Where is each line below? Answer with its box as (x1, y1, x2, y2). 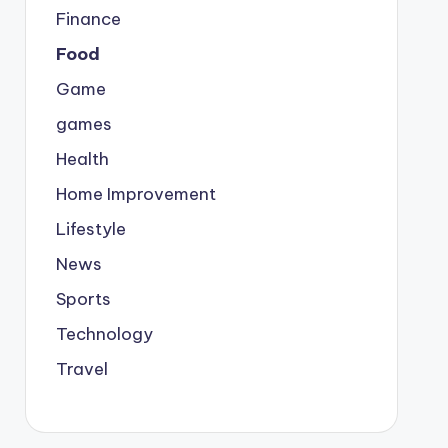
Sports (55, 288, 111, 310)
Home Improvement (55, 183, 216, 205)
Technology (55, 323, 153, 345)
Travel (55, 358, 108, 380)
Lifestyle (55, 218, 126, 240)
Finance (55, 8, 121, 30)
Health (55, 148, 109, 170)
